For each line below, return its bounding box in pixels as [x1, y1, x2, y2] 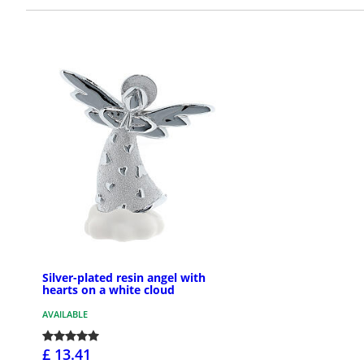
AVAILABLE [42, 308, 88, 321]
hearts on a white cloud [42, 282, 175, 298]
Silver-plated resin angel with [42, 270, 206, 286]
